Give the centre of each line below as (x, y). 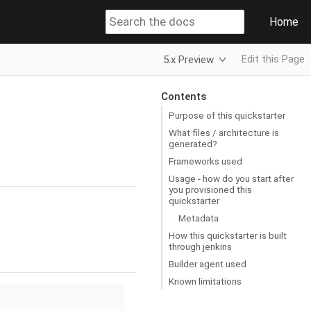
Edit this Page (273, 59)
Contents (183, 96)
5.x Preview (189, 59)
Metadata (198, 218)
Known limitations (205, 281)
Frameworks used (205, 161)
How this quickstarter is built (228, 235)
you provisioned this (210, 189)
